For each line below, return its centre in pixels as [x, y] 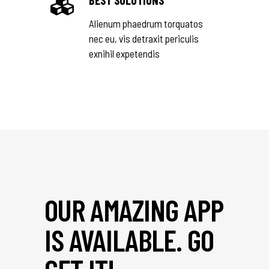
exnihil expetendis [124, 53]
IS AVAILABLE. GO [129, 240]
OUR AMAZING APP [134, 210]
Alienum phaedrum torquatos [146, 23]
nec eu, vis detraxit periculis [144, 38]
